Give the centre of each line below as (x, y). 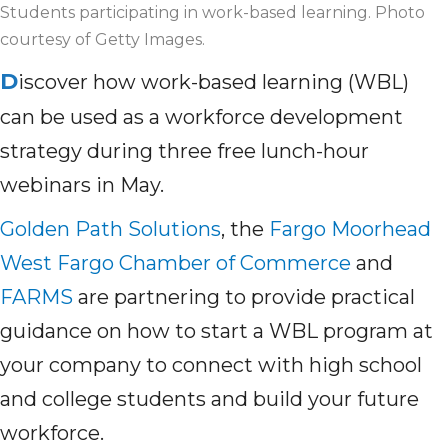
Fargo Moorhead (350, 229)
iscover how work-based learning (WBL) (213, 82)
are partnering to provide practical (244, 297)
